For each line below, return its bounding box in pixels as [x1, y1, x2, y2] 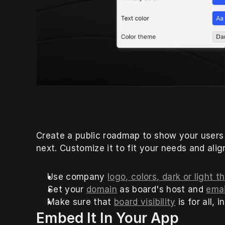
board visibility [114, 196, 176, 207]
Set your [47, 184, 87, 194]
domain [86, 184, 118, 194]
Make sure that [47, 196, 115, 207]
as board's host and [117, 184, 206, 194]
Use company [47, 171, 108, 182]
